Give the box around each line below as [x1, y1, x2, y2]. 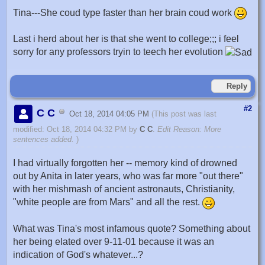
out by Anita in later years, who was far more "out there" [13, 171, 243, 182]
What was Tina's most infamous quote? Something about [13, 223, 250, 234]
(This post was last [151, 109, 217, 119]
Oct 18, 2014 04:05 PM [69, 109, 152, 119]
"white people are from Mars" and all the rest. [13, 197, 202, 208]
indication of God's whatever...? [13, 249, 143, 260]
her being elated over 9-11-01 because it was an [13, 236, 214, 247]
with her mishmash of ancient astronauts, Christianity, [13, 184, 235, 195]
